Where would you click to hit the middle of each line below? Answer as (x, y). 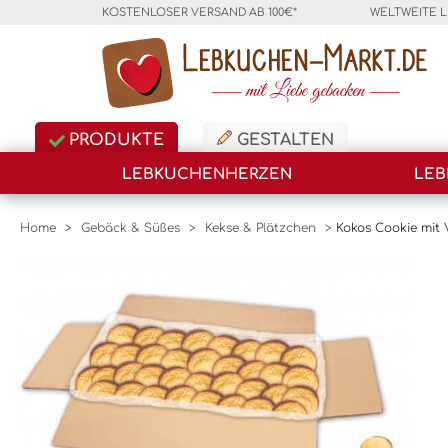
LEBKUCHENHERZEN (207, 174)
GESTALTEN (283, 140)
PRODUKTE (114, 140)
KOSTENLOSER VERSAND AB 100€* (199, 12)
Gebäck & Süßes (130, 228)
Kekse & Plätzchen (260, 228)
